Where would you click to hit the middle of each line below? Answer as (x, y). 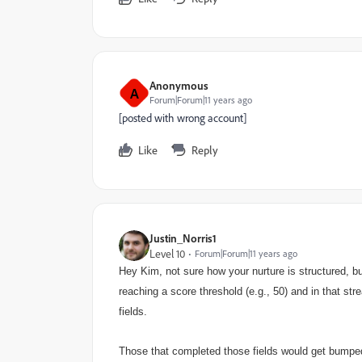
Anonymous (179, 85)
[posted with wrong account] (183, 118)
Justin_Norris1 (183, 238)
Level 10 (167, 253)
